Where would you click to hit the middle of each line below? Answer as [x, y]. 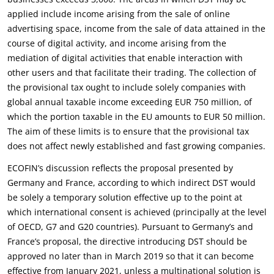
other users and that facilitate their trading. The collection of [132, 72]
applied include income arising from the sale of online [119, 14]
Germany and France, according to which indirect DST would [131, 183]
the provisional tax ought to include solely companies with [127, 87]
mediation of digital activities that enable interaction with [125, 58]
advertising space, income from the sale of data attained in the [136, 28]
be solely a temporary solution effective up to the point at [125, 197]
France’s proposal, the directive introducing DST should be [127, 241]
